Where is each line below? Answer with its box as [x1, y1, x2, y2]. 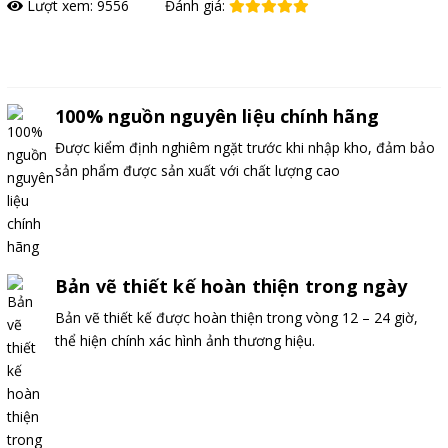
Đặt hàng [24, 41, 83, 61]
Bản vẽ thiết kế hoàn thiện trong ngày [55, 273, 408, 298]
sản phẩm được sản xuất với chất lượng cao [55, 160, 340, 180]
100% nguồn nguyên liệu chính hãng [55, 103, 379, 128]
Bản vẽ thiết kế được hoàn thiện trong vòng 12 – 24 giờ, [55, 307, 418, 327]
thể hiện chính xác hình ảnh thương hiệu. [55, 330, 315, 350]
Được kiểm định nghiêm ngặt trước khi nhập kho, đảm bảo [55, 137, 435, 157]
